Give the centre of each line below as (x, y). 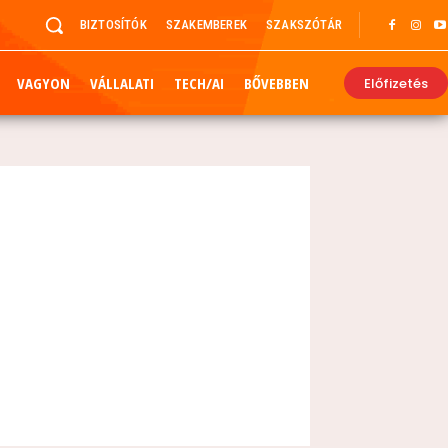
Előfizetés (396, 83)
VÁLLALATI (122, 83)
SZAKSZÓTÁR (304, 24)
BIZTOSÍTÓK (113, 24)
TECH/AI (199, 83)
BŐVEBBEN (276, 83)
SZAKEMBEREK (206, 24)
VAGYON (43, 83)
